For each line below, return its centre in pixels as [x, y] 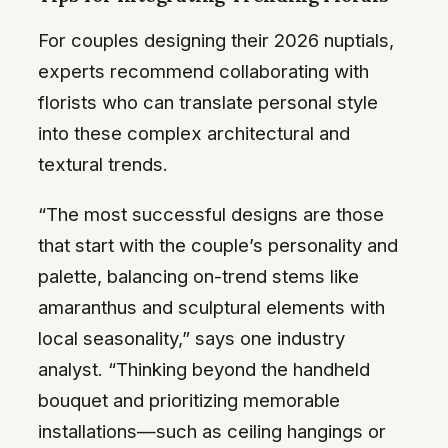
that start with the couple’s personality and [218, 244]
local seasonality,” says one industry [191, 337]
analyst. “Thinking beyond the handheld [204, 368]
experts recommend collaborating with [203, 71]
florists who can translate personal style [208, 102]
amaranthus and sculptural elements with [211, 306]
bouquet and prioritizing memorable [189, 399]
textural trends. [103, 164]
